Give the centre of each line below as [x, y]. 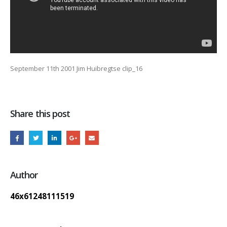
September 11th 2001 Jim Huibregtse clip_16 [76, 68]
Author [24, 175]
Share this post [40, 114]
